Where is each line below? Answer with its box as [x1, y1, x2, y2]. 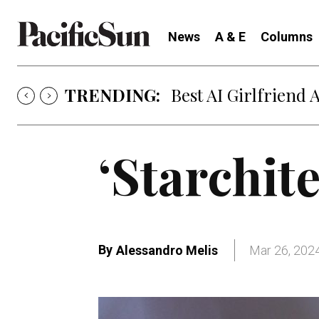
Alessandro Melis [116, 243, 218, 258]
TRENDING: [65, 83, 160, 106]
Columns [261, 29, 313, 44]
